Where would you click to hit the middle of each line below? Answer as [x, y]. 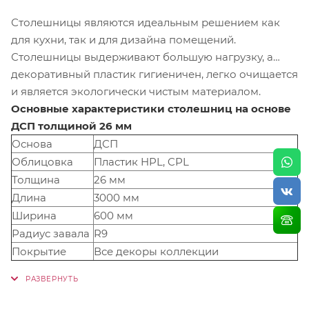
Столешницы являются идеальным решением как [48, 22]
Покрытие [39, 251]
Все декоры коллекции [158, 251]
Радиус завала [51, 233]
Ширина [34, 215]
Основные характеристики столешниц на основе [151, 108]
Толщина [36, 179]
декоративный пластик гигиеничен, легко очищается [75, 74]
